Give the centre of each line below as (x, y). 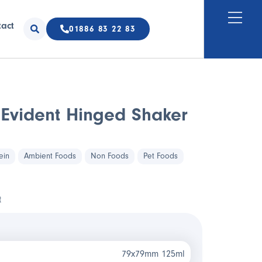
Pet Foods (161, 156)
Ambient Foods (50, 156)
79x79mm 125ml (153, 254)
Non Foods (110, 156)
